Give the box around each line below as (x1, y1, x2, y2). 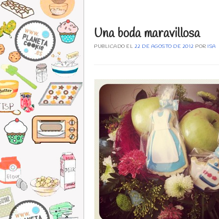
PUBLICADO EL (94, 44, 134, 50)
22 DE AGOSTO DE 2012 (134, 44, 194, 50)
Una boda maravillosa (94, 26, 200, 43)
